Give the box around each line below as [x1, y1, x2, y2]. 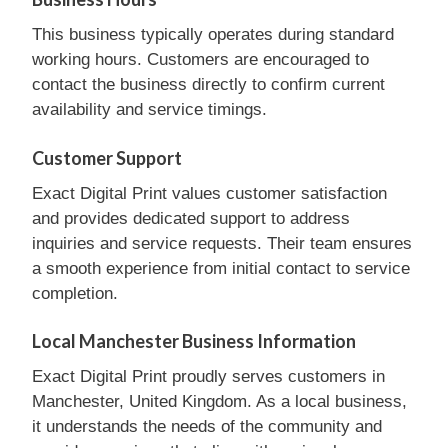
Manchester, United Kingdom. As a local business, [32, 392, 407, 411]
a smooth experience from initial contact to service [32, 258, 410, 278]
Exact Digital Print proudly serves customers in [32, 367, 385, 386]
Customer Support [32, 146, 182, 169]
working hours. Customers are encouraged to [32, 50, 369, 69]
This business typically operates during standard [32, 25, 394, 44]
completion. [32, 283, 118, 303]
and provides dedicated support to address [32, 208, 350, 228]
